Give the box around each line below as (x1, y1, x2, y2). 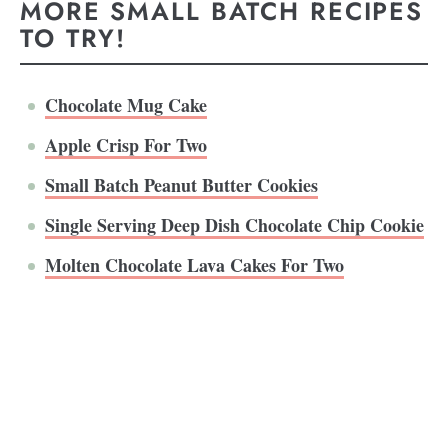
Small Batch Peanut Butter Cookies (45, 172, 318, 199)
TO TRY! (20, 19, 127, 56)
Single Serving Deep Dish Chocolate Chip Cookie (45, 212, 424, 239)
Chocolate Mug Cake (45, 92, 207, 119)
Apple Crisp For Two (45, 132, 207, 159)
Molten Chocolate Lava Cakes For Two (45, 252, 344, 279)
